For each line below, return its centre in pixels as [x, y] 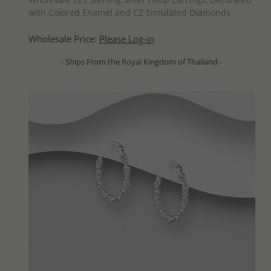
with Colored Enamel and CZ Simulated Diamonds [129, 12]
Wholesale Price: [64, 39]
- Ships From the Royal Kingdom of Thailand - [142, 61]
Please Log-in [126, 39]
